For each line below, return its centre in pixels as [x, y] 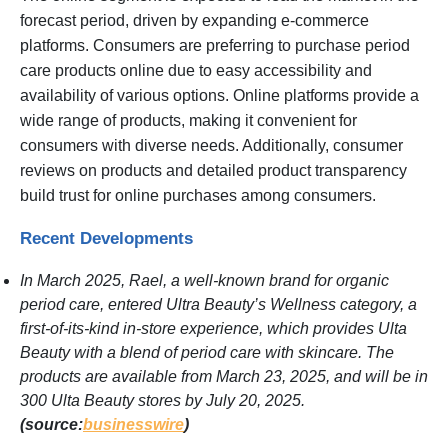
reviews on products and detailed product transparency [213, 170]
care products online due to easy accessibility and [196, 70]
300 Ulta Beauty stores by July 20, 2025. [162, 400]
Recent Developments [106, 237]
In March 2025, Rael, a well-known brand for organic [204, 280]
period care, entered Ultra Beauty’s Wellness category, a [218, 304]
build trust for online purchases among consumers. [200, 195]
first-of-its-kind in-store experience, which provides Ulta [213, 328]
